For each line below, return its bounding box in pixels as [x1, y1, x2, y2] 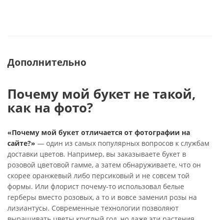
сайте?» [7, 138, 35, 148]
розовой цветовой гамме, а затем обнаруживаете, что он [7, 160, 201, 169]
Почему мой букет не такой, [7, 85, 196, 103]
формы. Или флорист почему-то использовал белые [7, 182, 184, 191]
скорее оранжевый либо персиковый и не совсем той [7, 171, 190, 180]
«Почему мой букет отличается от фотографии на [7, 128, 190, 137]
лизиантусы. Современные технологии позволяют [7, 203, 179, 213]
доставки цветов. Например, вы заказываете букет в [7, 149, 186, 159]
